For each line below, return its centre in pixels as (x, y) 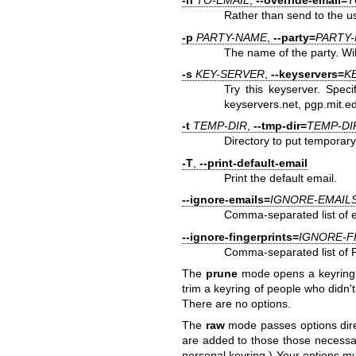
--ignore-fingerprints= (240, 236)
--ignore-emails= (226, 200)
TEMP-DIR (220, 126)
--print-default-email (253, 163)
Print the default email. (281, 178)
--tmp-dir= (280, 126)
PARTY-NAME (231, 37)
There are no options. (236, 303)
